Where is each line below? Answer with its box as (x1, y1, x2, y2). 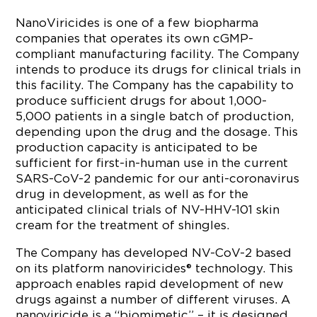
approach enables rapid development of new (16, 277, 284, 290)
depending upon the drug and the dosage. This (16, 125, 299, 138)
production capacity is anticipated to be (16, 141, 258, 154)
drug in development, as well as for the (16, 188, 249, 200)
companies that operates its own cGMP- (16, 32, 254, 45)
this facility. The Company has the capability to (16, 79, 294, 91)
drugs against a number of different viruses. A (16, 293, 291, 306)
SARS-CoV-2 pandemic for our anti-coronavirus (16, 172, 300, 185)
